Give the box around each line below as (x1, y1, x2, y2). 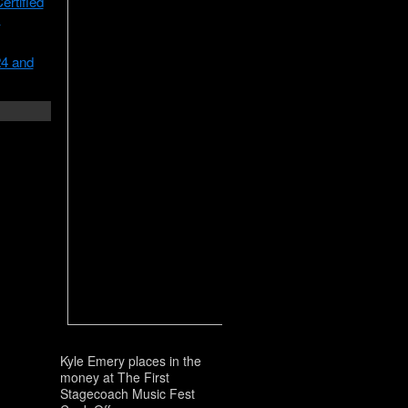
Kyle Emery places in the (59, 352, 201, 371)
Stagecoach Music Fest (59, 384, 195, 403)
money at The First (59, 368, 169, 387)
